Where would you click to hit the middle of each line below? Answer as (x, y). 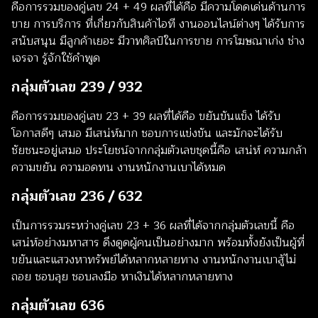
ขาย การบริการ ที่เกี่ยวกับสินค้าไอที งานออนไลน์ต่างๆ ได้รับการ (158, 24)
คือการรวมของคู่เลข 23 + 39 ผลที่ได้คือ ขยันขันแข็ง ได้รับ (146, 117)
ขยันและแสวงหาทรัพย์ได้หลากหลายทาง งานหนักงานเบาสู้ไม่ (154, 260)
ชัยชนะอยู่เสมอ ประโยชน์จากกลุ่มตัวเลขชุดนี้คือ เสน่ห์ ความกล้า (159, 151)
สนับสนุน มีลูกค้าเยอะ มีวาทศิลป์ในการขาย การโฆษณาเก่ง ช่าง (158, 42)
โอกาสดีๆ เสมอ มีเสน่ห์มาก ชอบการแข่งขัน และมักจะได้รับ (147, 134)
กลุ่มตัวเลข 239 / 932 (77, 87)
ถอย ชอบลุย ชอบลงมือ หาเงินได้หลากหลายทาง (122, 277)
